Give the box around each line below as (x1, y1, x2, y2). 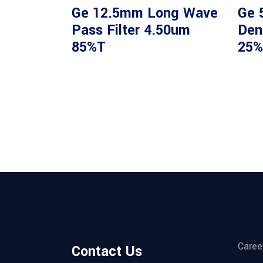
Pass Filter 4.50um (72, 20, 190, 40)
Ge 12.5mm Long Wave (72, 3, 218, 23)
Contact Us (72, 241, 142, 261)
